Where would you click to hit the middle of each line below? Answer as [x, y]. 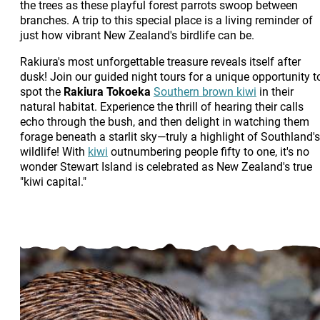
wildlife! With [54, 151]
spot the [42, 91]
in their [275, 91]
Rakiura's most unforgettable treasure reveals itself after [160, 61]
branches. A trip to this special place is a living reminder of [166, 19]
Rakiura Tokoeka [109, 91]
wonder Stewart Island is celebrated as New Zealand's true [166, 166]
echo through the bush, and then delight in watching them [165, 121]
